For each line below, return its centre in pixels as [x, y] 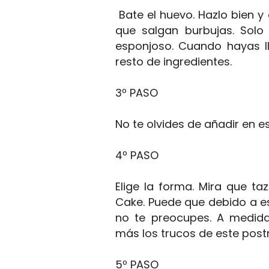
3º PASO [137, 93]
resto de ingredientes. [174, 62]
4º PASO [138, 155]
